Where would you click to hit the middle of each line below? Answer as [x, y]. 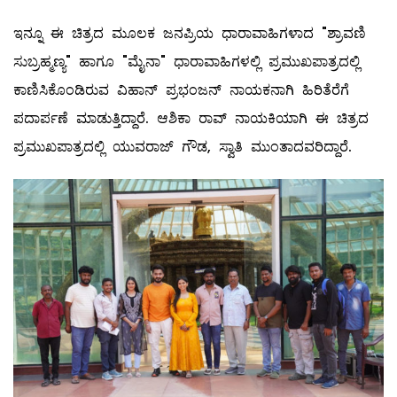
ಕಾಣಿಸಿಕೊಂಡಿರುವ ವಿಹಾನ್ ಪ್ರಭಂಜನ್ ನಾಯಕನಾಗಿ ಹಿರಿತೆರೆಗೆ [181, 90]
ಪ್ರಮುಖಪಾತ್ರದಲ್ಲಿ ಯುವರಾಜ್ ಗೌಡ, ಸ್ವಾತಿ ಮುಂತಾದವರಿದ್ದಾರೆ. [183, 146]
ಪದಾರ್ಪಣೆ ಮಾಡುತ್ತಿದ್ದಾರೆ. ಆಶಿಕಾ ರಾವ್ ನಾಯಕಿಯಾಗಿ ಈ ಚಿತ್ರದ [191, 118]
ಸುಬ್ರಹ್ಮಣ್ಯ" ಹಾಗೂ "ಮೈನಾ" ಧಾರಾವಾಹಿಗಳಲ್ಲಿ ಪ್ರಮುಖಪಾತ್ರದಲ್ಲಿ [187, 61]
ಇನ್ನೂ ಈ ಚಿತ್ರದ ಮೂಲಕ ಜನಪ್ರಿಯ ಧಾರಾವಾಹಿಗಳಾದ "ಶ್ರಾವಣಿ [190, 33]
